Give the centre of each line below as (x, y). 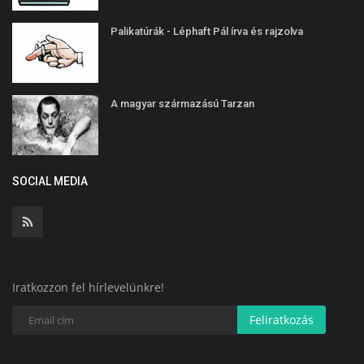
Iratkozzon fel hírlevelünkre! (88, 287)
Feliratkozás (282, 319)
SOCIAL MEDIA (50, 181)
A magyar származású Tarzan (182, 103)
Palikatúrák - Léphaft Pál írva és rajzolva (207, 31)
